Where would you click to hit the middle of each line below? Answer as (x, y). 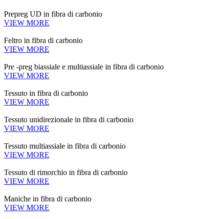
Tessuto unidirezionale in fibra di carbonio (69, 120)
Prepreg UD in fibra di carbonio (53, 14)
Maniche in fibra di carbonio (48, 199)
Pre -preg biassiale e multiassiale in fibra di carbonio (84, 67)
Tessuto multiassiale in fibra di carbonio (65, 146)
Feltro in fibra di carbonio (43, 40)
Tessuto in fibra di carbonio (46, 93)
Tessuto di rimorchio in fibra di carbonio (66, 172)
